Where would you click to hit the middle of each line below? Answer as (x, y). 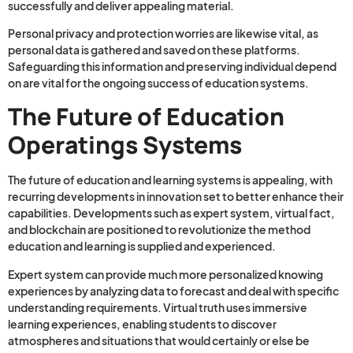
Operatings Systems (125, 145)
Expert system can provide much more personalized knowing (165, 274)
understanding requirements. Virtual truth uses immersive (158, 307)
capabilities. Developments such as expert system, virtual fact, (171, 213)
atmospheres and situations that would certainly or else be (159, 340)
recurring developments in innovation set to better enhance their (176, 197)
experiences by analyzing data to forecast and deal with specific (173, 290)
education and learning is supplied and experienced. (142, 246)
